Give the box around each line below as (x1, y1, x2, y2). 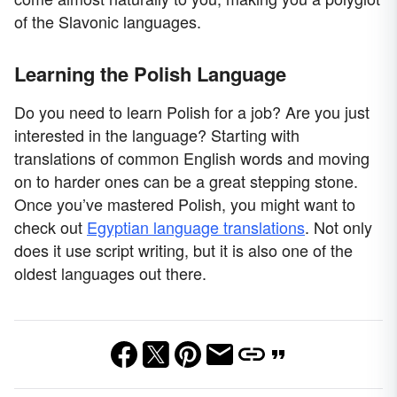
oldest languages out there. (14, 261, 206, 284)
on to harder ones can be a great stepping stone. (14, 168, 358, 192)
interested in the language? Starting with (14, 122, 300, 146)
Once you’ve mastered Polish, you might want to (14, 191, 355, 215)
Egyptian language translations (87, 214, 305, 238)
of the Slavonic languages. (14, 9, 201, 33)
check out (14, 214, 87, 238)
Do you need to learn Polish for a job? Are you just (14, 99, 370, 123)
